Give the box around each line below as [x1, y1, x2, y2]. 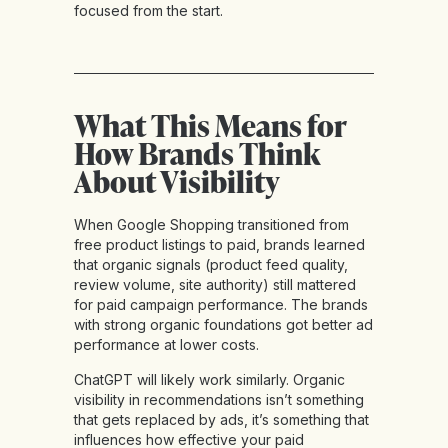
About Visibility [74, 160, 280, 203]
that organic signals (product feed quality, [74, 256, 348, 274]
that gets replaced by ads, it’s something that [74, 411, 369, 429]
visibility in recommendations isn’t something [74, 391, 364, 409]
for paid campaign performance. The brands [74, 296, 368, 314]
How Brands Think [74, 132, 320, 175]
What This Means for [74, 104, 347, 147]
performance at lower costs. [74, 336, 259, 354]
